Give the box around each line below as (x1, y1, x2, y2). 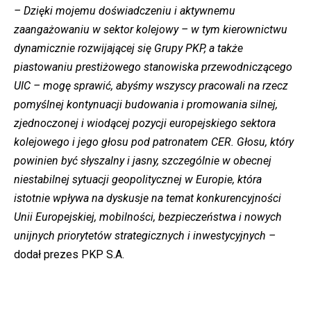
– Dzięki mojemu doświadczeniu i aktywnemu (14, 4, 235, 18)
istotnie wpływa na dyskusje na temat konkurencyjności (14, 192, 281, 205)
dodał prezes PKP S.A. (14, 248, 124, 262)
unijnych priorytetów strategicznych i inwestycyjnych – (14, 229, 276, 243)
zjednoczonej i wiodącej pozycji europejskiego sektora (14, 117, 276, 131)
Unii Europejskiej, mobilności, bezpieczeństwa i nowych (14, 210, 282, 224)
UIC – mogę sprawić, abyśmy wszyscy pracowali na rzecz (14, 79, 288, 93)
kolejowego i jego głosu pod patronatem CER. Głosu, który (14, 135, 294, 149)
